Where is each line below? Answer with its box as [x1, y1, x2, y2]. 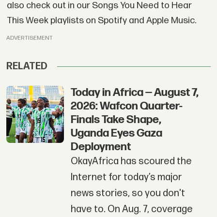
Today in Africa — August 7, [70, 85, 199, 99]
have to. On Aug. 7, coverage [70, 203, 193, 215]
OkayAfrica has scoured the [70, 155, 192, 167]
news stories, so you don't [70, 187, 185, 199]
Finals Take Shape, [70, 112, 161, 126]
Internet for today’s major [70, 171, 182, 183]
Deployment [70, 139, 131, 154]
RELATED [6, 60, 48, 72]
